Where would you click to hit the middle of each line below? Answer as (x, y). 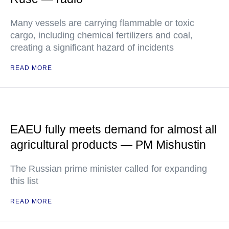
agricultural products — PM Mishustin (108, 145)
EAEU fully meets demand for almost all (113, 129)
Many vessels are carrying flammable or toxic (102, 23)
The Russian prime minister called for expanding (109, 169)
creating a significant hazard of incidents (92, 48)
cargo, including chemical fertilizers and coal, (101, 35)
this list (24, 181)
